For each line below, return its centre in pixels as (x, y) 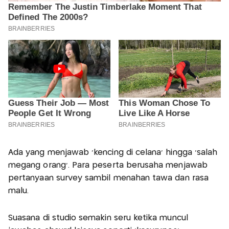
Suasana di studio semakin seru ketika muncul (98, 218)
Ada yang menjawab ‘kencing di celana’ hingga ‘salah (113, 153)
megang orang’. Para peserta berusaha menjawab (108, 166)
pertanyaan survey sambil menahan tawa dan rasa (108, 178)
